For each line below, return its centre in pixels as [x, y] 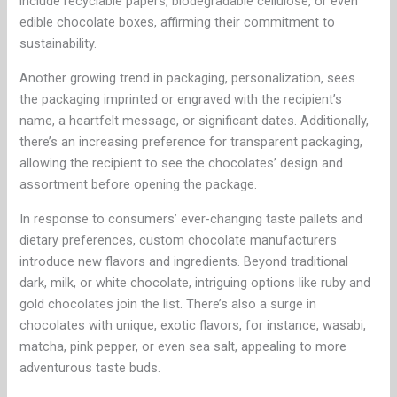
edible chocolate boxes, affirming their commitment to [178, 23]
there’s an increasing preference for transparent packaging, [191, 142]
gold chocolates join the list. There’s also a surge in [168, 304]
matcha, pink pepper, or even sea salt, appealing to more [183, 347]
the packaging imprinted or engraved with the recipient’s [181, 100]
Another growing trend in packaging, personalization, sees [188, 78]
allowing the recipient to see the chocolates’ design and [182, 163]
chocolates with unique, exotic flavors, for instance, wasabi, [193, 326]
